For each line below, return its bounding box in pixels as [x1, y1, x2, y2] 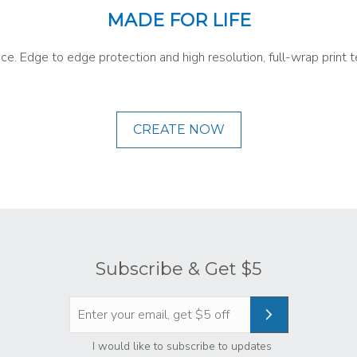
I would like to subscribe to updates [92, 338, 272, 354]
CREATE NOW [132, 121, 225, 137]
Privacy [168, 336, 211, 355]
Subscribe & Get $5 [96, 257, 261, 280]
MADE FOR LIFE [106, 9, 251, 31]
